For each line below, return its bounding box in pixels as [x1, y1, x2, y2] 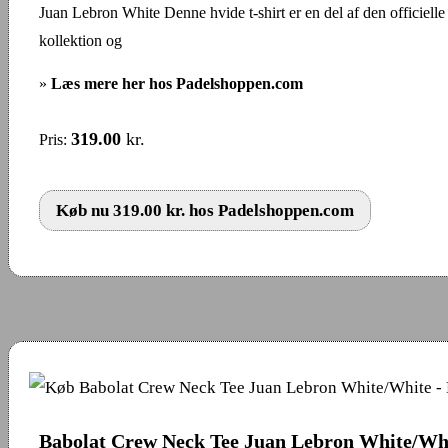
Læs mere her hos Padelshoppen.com [51, 74, 303, 92]
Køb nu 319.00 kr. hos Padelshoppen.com [56, 200, 354, 220]
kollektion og [39, 31, 122, 49]
